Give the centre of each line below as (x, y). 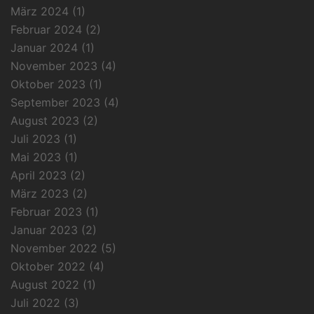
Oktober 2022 (48, 266)
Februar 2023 (46, 211)
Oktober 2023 (48, 84)
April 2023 (39, 175)
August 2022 (45, 284)
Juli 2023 (35, 138)
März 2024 (40, 11)
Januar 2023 (44, 230)
